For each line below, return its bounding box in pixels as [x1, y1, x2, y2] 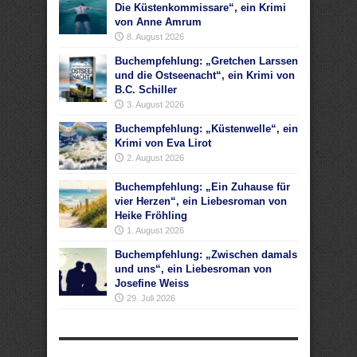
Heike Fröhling [115, 210, 187, 222]
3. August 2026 [127, 100, 184, 109]
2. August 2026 [127, 153, 184, 163]
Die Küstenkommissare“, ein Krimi [115, 2, 286, 14]
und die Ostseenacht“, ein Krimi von [115, 69, 295, 81]
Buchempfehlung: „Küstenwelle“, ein [115, 123, 298, 135]
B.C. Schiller [115, 84, 177, 96]
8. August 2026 [127, 32, 184, 41]
